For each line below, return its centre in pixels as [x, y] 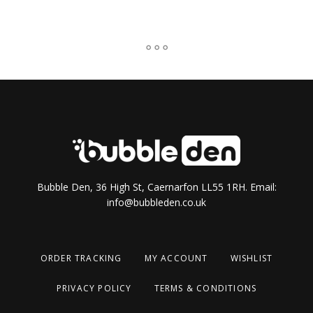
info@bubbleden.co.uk [156, 203]
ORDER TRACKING [81, 259]
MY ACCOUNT [176, 259]
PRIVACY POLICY [94, 288]
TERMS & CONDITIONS [205, 288]
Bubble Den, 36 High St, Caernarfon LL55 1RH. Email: [156, 187]
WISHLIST [252, 259]
